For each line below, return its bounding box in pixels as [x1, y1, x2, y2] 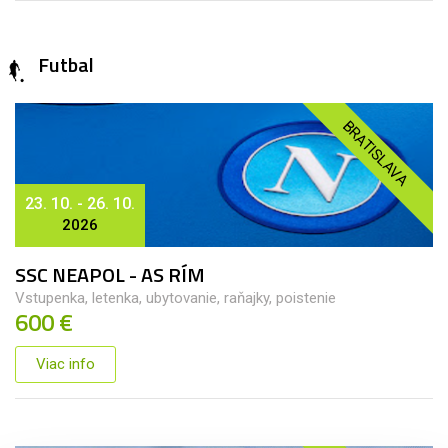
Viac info [36, 355, 95, 374]
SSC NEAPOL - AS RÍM [15, 259, 205, 291]
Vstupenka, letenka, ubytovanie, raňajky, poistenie [15, 289, 336, 308]
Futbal [38, 49, 94, 80]
